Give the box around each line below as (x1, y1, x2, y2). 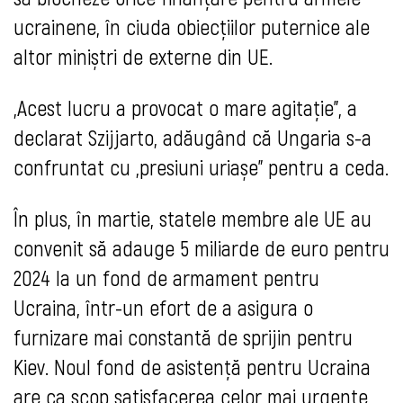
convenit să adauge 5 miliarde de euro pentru (13, 235, 390, 262)
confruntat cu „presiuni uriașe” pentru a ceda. (13, 154, 389, 181)
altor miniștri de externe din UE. (13, 43, 273, 70)
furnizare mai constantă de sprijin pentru (13, 324, 353, 351)
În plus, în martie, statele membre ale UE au (13, 205, 372, 232)
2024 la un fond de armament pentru (13, 264, 319, 291)
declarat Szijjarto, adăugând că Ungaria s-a (13, 124, 372, 151)
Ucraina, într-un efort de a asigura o (13, 294, 313, 321)
